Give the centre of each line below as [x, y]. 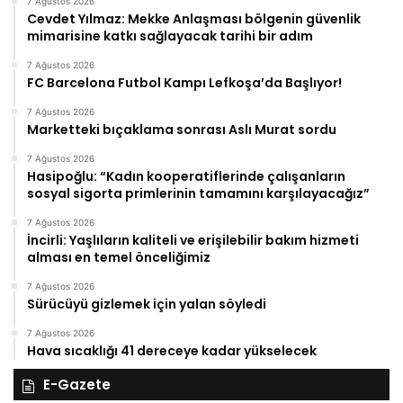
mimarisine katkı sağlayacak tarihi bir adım [170, 36]
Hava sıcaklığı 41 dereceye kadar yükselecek [172, 350]
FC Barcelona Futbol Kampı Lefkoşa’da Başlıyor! [184, 82]
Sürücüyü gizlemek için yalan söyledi [147, 304]
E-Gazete [77, 384]
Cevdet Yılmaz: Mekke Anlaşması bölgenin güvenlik [194, 18]
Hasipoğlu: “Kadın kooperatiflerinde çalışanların [186, 176]
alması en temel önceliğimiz [119, 257]
